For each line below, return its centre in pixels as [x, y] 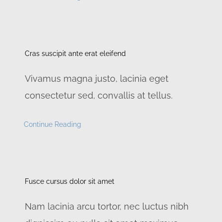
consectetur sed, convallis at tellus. [98, 96]
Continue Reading [52, 125]
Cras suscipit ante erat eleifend [75, 54]
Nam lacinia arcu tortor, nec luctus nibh [107, 207]
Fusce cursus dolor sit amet [69, 182]
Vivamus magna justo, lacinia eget [96, 79]
